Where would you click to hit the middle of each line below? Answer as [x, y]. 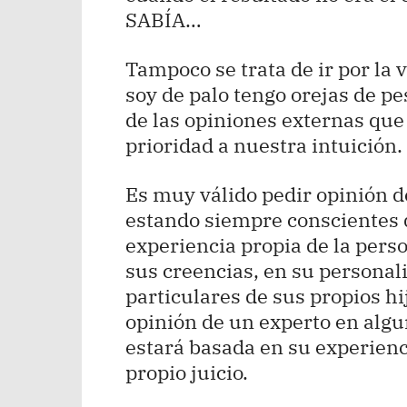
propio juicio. [187, 372]
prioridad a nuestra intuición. [264, 145]
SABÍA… [164, 20]
